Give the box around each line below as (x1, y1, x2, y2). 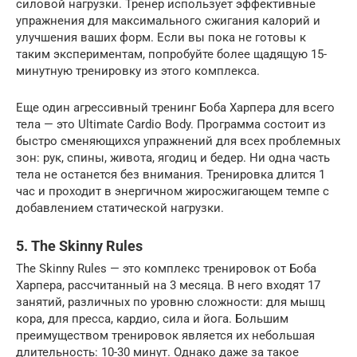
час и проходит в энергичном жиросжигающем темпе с (16, 183, 329, 198)
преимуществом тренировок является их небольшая (16, 328, 315, 343)
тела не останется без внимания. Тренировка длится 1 (16, 167, 325, 182)
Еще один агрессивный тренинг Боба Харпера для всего (16, 100, 335, 115)
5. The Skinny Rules (16, 237, 143, 254)
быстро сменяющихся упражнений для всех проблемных (16, 133, 340, 148)
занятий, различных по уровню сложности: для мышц (16, 294, 325, 309)
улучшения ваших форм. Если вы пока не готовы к (16, 29, 306, 45)
